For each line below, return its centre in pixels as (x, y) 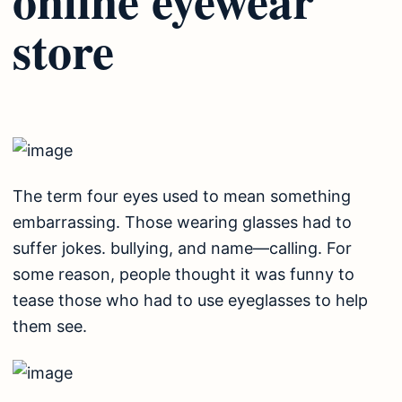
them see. (50, 327)
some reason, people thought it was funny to (184, 275)
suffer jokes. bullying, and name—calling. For (182, 249)
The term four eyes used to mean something (182, 197)
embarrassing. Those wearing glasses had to (182, 223)
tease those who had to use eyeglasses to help (190, 301)
